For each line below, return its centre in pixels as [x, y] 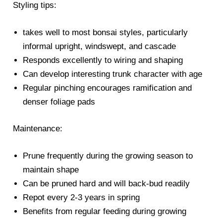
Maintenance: [38, 128]
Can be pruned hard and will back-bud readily [107, 183]
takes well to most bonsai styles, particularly [106, 33]
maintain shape [51, 169]
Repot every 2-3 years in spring [82, 197]
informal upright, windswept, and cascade [100, 47]
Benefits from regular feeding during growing [105, 211]
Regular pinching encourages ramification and [108, 88]
